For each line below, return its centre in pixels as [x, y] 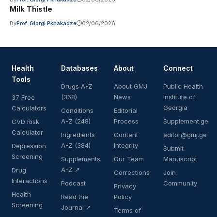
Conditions [77, 111]
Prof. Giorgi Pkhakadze [46, 23]
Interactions [30, 181]
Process [126, 121]
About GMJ [131, 86]
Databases [79, 68]
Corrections [132, 173]
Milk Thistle [31, 9]
